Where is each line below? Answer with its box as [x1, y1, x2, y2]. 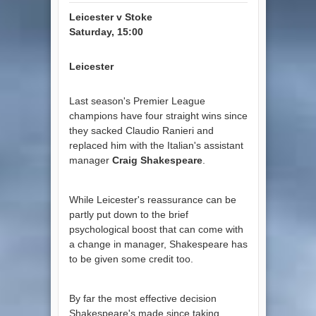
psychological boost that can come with [68, 223, 243, 235]
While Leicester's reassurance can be [68, 193, 236, 205]
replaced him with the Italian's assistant [68, 139, 243, 151]
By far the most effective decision [68, 292, 217, 304]
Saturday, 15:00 [68, 25, 143, 37]
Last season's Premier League [68, 95, 205, 107]
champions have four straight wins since [68, 109, 248, 121]
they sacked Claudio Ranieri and [68, 124, 214, 136]
